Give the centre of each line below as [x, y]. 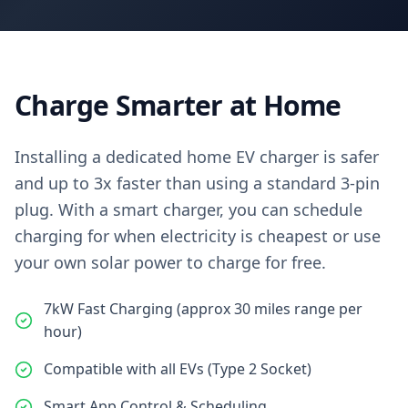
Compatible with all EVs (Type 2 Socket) [178, 369]
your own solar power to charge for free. [170, 262]
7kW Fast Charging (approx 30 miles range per [203, 309]
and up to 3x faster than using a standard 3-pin [197, 183]
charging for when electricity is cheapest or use [198, 236]
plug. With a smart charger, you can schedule [189, 209]
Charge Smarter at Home [178, 105]
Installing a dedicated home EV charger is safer [197, 157]
